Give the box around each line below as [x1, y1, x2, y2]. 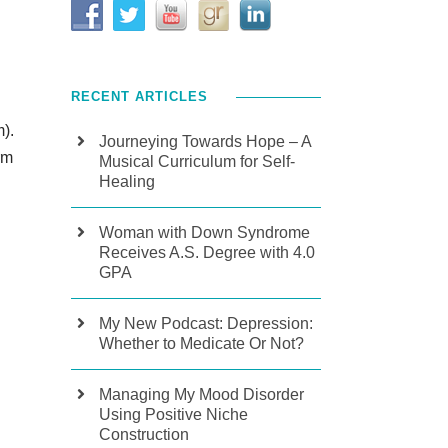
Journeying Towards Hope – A [99, 133, 311, 150]
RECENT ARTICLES [71, 89, 208, 104]
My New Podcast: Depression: [99, 315, 313, 332]
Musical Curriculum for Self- [99, 153, 295, 170]
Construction [99, 426, 189, 443]
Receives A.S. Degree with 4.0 [99, 244, 315, 261]
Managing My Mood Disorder [99, 386, 304, 403]
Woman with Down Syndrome [99, 224, 310, 241]
